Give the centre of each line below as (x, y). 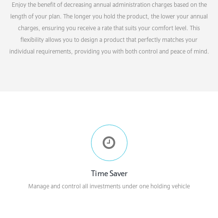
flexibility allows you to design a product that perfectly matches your (109, 39)
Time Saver (109, 173)
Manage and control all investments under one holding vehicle (109, 186)
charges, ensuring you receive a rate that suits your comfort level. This (109, 28)
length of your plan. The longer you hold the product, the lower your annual (109, 16)
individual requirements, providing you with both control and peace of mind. (109, 51)
